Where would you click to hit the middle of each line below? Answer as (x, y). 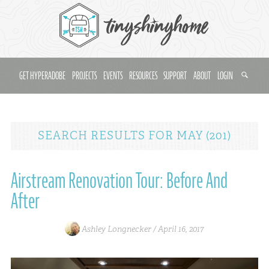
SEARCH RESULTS (93, 136)
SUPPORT (175, 76)
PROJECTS (85, 76)
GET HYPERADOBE (43, 76)
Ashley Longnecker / (119, 228)
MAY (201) (202, 136)
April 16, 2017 (181, 228)
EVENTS (113, 76)
